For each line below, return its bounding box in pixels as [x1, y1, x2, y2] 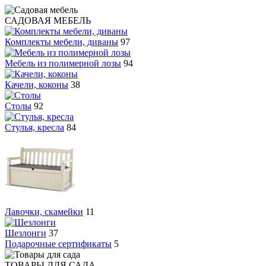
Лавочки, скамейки [5, 207, 83, 217]
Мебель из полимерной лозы [5, 58, 121, 68]
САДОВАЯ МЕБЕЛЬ [5, 15, 91, 26]
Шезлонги [5, 228, 46, 238]
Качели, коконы [5, 80, 68, 90]
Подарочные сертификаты [5, 239, 112, 249]
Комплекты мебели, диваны [5, 37, 118, 47]
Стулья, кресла [5, 122, 64, 132]
